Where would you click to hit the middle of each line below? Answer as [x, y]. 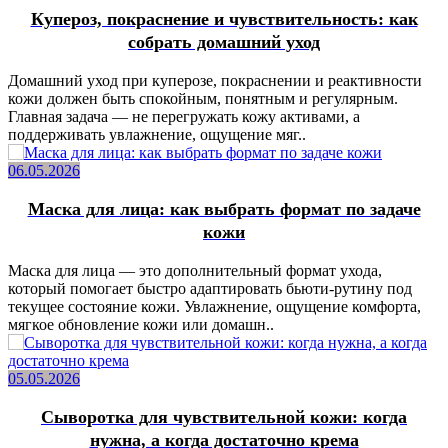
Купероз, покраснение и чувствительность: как [224, 19]
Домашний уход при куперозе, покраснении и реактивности [215, 81]
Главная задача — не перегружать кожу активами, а [184, 117]
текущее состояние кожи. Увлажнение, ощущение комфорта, [214, 307]
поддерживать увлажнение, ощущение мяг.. [157, 135]
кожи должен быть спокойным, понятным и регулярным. [203, 99]
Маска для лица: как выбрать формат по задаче [224, 209]
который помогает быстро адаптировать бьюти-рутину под [210, 289]
